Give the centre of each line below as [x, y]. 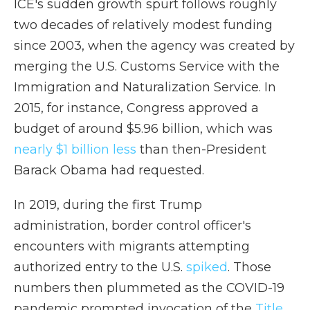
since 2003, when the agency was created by [154, 46]
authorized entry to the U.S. [100, 267]
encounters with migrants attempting [132, 246]
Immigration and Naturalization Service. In [145, 87]
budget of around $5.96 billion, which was [143, 129]
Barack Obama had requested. [109, 170]
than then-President [201, 149]
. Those [249, 267]
